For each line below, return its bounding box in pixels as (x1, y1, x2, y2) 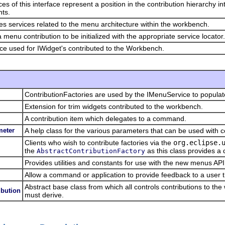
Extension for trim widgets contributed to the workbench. (25, 102, 203, 110)
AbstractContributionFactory (37, 147, 145, 155)
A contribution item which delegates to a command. (25, 114, 186, 123)
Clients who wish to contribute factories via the (25, 138, 173, 147)
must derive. (25, 190, 64, 199)
